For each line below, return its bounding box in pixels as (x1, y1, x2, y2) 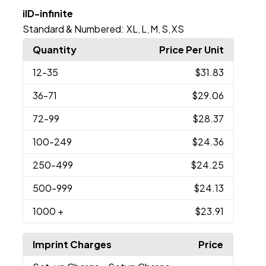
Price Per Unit (159, 43, 224, 56)
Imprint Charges (33, 237, 112, 251)
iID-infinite (23, 7, 74, 20)
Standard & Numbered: (23, 22, 125, 35)
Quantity (33, 43, 77, 56)
